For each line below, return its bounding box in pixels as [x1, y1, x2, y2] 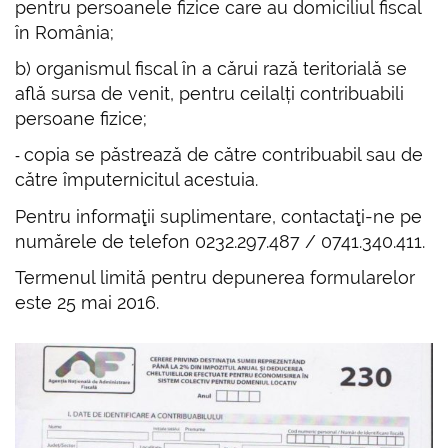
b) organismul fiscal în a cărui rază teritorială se [15, 58, 408, 80]
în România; [15, 21, 115, 43]
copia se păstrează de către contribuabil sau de [24, 144, 424, 166]
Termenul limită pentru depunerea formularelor [15, 267, 416, 289]
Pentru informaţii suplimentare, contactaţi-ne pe [15, 205, 423, 227]
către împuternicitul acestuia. [15, 169, 259, 191]
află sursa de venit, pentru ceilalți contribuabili [15, 83, 405, 105]
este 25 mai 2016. [15, 292, 160, 314]
